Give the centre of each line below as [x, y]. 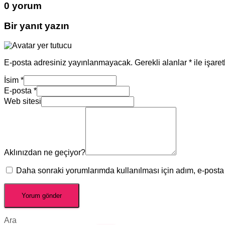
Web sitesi [23, 101]
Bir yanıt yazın [37, 26]
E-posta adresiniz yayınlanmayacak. [68, 63]
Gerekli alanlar [162, 63]
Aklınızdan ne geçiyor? [45, 153]
